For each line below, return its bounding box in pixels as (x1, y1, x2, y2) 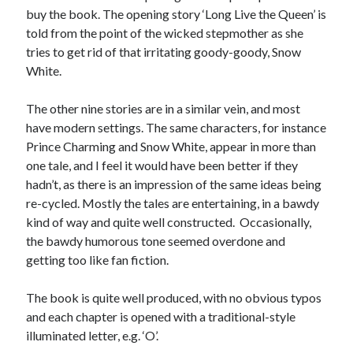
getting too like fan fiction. (26, 251, 169, 267)
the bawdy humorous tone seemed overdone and (26, 232, 286, 248)
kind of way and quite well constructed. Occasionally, (26, 214, 312, 229)
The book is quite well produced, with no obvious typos (26, 289, 322, 305)
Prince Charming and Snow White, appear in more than (26, 138, 317, 154)
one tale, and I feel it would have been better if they (26, 157, 299, 173)
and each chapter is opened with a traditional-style (26, 308, 296, 324)
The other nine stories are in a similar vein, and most (26, 100, 301, 116)
